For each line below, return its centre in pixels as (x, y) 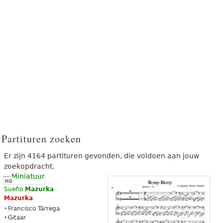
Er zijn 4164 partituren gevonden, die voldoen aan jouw (102, 156)
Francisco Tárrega (34, 209)
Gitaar (17, 218)
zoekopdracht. (29, 167)
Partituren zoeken (41, 139)
